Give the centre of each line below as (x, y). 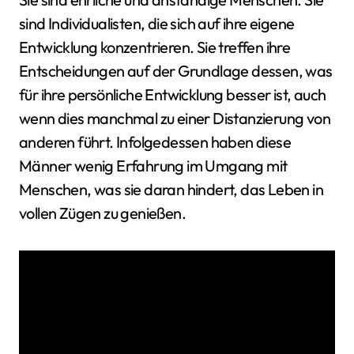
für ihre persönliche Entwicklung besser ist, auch (173, 94)
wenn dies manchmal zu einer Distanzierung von (175, 118)
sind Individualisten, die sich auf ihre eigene (157, 23)
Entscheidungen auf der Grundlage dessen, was (176, 71)
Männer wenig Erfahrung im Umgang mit (153, 166)
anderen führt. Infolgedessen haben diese (155, 142)
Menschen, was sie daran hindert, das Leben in (171, 189)
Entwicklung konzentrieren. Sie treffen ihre (155, 47)
